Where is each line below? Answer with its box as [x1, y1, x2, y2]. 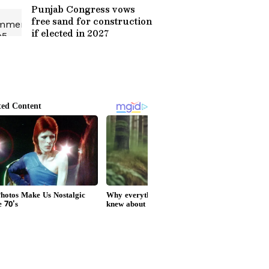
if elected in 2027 [31, 26, 109, 40]
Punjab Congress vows [31, 2, 135, 16]
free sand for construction [31, 14, 152, 28]
